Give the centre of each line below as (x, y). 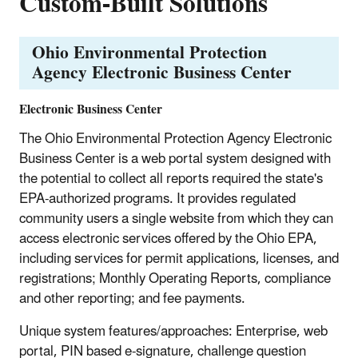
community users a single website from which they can (176, 219)
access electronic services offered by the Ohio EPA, (168, 239)
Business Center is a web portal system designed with (175, 159)
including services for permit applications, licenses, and (179, 259)
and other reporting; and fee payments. (132, 298)
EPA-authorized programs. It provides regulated (157, 199)
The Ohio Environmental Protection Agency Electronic (175, 139)
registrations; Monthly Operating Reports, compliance (175, 278)
